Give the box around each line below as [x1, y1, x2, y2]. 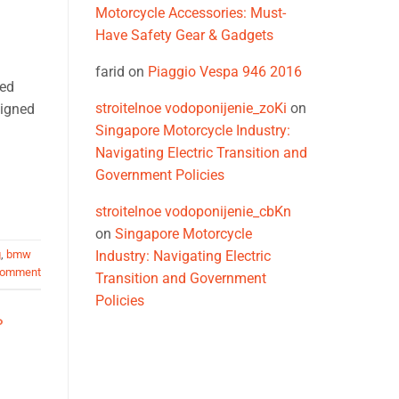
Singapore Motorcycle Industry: [95, 122, 290, 140]
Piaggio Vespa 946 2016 [148, 63, 302, 81]
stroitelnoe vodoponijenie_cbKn [95, 203, 291, 221]
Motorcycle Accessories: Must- [95, 4, 286, 22]
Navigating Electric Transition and [95, 144, 307, 162]
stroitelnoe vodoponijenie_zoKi [95, 100, 287, 118]
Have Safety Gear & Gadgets [95, 27, 273, 45]
